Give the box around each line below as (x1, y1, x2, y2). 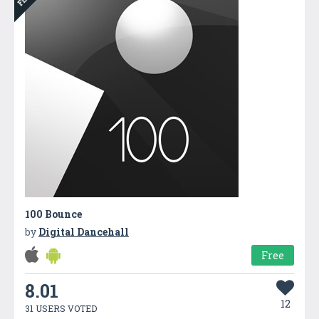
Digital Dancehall (38, 224, 129, 239)
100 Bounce (25, 206, 82, 221)
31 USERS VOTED (25, 302, 97, 314)
